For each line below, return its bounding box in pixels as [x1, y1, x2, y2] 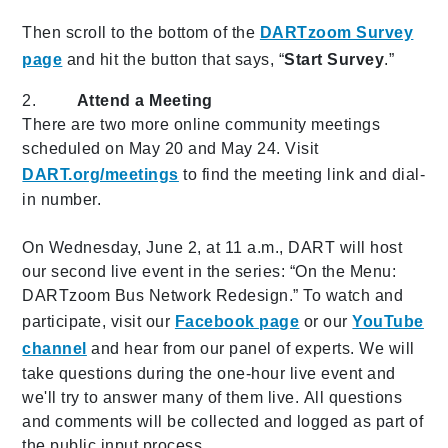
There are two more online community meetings [22, 115, 381, 133]
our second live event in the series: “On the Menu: [22, 262, 397, 280]
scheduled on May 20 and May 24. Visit [22, 139, 319, 157]
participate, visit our [22, 312, 175, 330]
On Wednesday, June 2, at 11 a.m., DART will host [22, 238, 403, 256]
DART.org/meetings [22, 165, 179, 183]
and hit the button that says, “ [62, 50, 285, 68]
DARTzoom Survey [259, 23, 414, 41]
